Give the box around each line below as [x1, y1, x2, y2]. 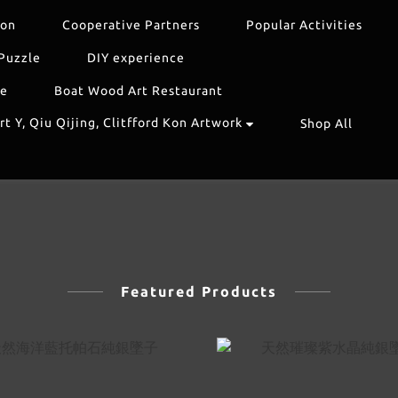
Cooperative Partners [62, 18, 200, 32]
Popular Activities [246, 18, 362, 32]
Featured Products [121, 283, 277, 299]
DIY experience [87, 51, 185, 65]
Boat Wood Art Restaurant [54, 84, 223, 98]
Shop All [300, 116, 353, 131]
